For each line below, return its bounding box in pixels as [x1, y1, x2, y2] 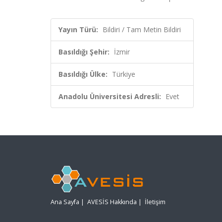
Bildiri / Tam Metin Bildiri [103, 25, 181, 34]
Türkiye [112, 69, 135, 79]
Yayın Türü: [58, 25, 98, 34]
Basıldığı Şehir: [58, 47, 110, 56]
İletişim [145, 198, 166, 207]
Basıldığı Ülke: [58, 69, 108, 79]
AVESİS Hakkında [87, 198, 137, 207]
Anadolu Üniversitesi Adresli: [58, 92, 161, 101]
